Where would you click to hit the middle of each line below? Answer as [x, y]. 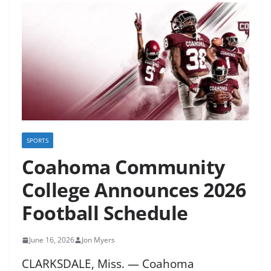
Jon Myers [98, 240]
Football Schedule [105, 213]
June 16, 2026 [52, 240]
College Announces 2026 [134, 190]
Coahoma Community [123, 167]
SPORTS [38, 141]
